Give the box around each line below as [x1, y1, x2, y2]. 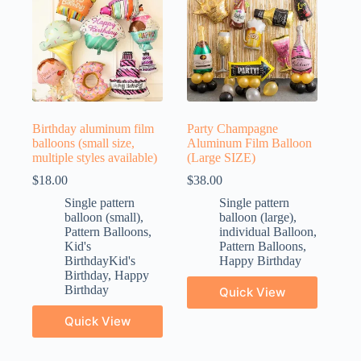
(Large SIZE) [187, 150, 256, 164]
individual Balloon [219, 224, 314, 239]
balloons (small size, [32, 135, 135, 150]
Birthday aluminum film [32, 121, 154, 135]
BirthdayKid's [64, 253, 135, 268]
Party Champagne [187, 121, 279, 135]
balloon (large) [219, 210, 294, 224]
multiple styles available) [32, 150, 157, 164]
